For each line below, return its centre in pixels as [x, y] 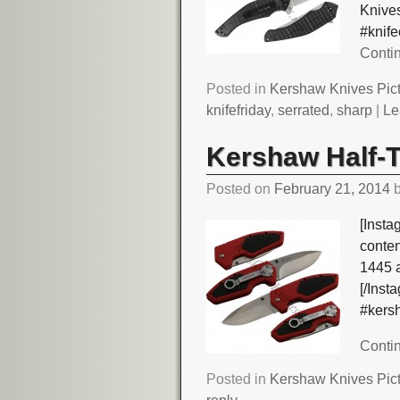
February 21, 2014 [333, 189]
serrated [304, 111]
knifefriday [239, 111]
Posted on [241, 189]
